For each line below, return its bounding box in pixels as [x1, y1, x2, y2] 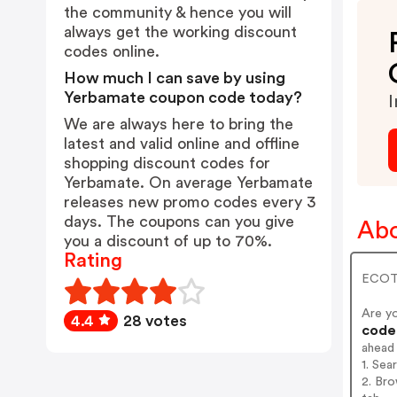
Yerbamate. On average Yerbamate [64, 175, 313, 191]
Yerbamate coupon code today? [64, 90, 302, 105]
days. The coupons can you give [64, 214, 294, 230]
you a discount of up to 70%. [64, 233, 272, 249]
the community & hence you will [64, 4, 292, 20]
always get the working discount [64, 24, 297, 40]
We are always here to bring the [64, 116, 293, 132]
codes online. [64, 43, 160, 59]
